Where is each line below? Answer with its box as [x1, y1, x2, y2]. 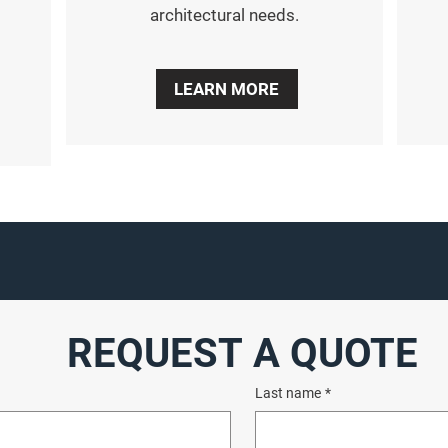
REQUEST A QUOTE [67, 330, 419, 377]
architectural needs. [150, 5, 299, 25]
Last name [254, 385, 321, 401]
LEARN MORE [174, 79, 279, 99]
